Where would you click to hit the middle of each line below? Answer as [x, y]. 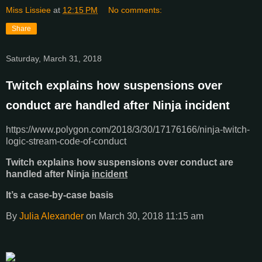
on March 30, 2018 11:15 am [144, 216]
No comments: [135, 10]
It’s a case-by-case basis [60, 195]
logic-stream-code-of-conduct [66, 142]
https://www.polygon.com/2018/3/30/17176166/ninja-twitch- [128, 130]
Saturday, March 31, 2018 [54, 59]
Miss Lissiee [28, 10]
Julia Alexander [51, 216]
